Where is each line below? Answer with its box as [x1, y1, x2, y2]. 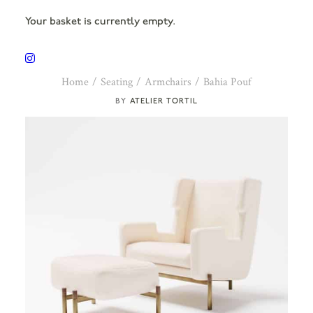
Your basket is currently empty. [25, 15, 175, 27]
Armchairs [145, 75, 191, 89]
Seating [101, 75, 133, 89]
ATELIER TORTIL [130, 96, 198, 105]
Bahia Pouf [203, 75, 252, 89]
